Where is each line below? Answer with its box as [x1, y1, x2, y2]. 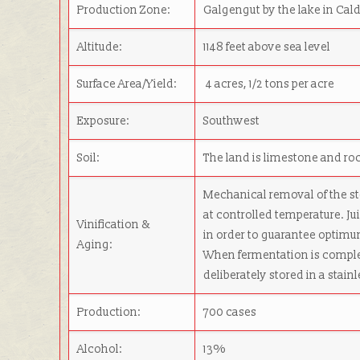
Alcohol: [77, 342, 123, 356]
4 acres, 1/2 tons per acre [203, 77, 335, 91]
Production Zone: [77, 3, 171, 17]
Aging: [77, 238, 113, 252]
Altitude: [77, 40, 123, 54]
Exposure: [77, 114, 130, 128]
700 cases [203, 305, 257, 319]
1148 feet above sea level [203, 40, 331, 54]
